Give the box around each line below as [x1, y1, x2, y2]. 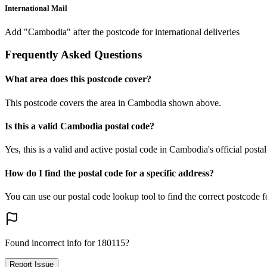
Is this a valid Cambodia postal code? [5, 121, 154, 132]
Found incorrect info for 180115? [5, 237, 129, 248]
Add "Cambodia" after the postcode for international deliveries [5, 26, 240, 37]
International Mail [5, 4, 67, 13]
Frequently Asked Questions [5, 48, 142, 61]
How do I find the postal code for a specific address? [5, 167, 214, 178]
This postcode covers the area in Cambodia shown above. [5, 97, 221, 108]
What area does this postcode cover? [5, 74, 151, 85]
